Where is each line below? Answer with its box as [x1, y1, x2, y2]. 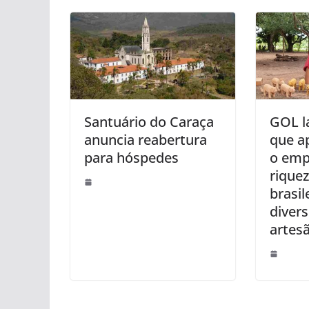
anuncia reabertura [84, 130, 207, 149]
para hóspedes [84, 148, 179, 167]
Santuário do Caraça [84, 112, 214, 131]
